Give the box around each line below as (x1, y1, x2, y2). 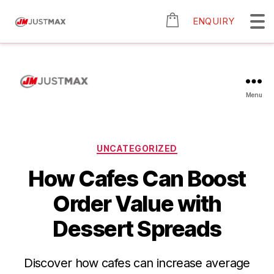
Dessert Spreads (53, 215, 221, 243)
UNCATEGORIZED (97, 143, 177, 154)
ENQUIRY (192, 15, 235, 27)
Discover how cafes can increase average (24, 256, 250, 271)
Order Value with (53, 190, 221, 218)
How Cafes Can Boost (28, 165, 246, 193)
